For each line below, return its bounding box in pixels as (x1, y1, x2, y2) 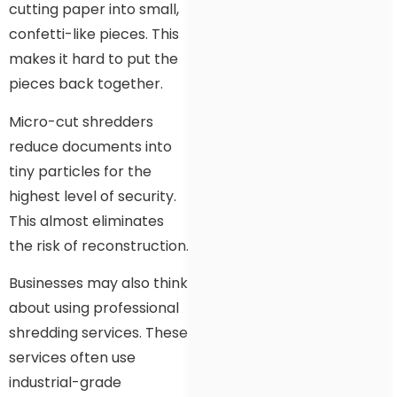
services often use (9, 347, 136, 369)
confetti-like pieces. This (9, 24, 179, 45)
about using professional (9, 298, 179, 319)
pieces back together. (9, 74, 163, 95)
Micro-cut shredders (9, 111, 153, 132)
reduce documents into (9, 136, 172, 157)
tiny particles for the (9, 160, 152, 182)
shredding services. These (9, 323, 188, 344)
